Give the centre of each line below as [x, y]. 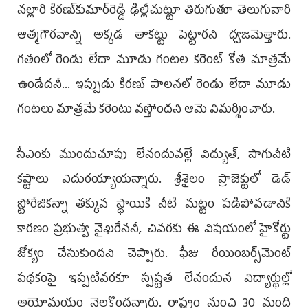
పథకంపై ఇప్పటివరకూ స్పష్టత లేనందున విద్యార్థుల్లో [154, 279]
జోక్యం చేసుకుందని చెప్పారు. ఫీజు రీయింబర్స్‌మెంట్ [154, 255]
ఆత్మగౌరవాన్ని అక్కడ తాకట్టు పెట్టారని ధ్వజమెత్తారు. [154, 36]
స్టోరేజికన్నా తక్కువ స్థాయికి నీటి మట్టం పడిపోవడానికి [154, 205]
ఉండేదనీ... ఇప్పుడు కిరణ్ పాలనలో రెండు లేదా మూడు [154, 86]
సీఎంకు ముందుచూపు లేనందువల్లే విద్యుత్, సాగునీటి [154, 156]
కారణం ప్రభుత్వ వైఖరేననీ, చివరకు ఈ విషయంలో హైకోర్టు [154, 230]
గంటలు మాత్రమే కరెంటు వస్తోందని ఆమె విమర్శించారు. [146, 110]
